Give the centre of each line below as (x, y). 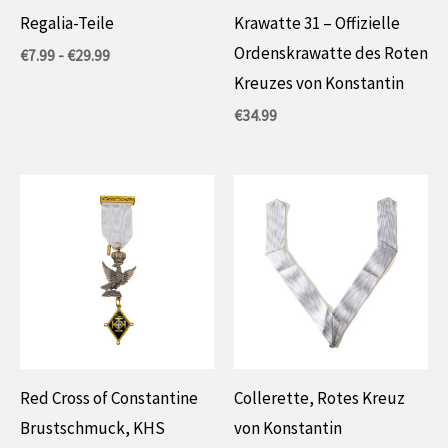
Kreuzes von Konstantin (319, 82)
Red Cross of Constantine (109, 397)
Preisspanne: (150, 55)
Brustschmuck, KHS (92, 427)
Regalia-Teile (67, 22)
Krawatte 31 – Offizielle (317, 22)
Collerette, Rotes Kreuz (319, 397)
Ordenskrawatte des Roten (331, 52)
